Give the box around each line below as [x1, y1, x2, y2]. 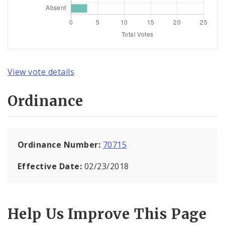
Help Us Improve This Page [8, 205, 207, 223]
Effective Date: [18, 160, 84, 172]
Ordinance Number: [18, 139, 103, 150]
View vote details [8, 66, 75, 78]
